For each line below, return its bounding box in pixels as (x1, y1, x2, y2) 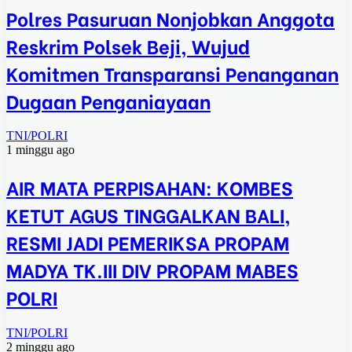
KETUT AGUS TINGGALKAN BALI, (6, 200, 291, 229)
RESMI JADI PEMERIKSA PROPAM (6, 228, 289, 256)
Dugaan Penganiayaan (6, 86, 211, 114)
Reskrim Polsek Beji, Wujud (6, 31, 250, 59)
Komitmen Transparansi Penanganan (6, 58, 339, 86)
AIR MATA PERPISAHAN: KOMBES (6, 173, 293, 201)
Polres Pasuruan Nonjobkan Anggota (6, 3, 335, 31)
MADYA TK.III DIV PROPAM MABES (6, 255, 299, 284)
